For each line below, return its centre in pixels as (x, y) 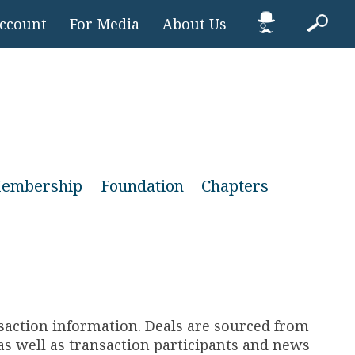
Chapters (235, 186)
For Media (105, 24)
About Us (195, 24)
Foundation (142, 186)
